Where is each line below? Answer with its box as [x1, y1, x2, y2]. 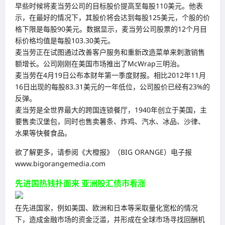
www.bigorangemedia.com [15, 159, 105, 169]
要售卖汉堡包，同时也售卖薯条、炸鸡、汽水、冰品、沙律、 [15, 117, 205, 127]
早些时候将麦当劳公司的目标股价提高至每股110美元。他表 [15, 1, 203, 11]
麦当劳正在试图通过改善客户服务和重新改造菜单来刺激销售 [15, 47, 205, 57]
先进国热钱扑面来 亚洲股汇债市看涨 [15, 178, 146, 189]
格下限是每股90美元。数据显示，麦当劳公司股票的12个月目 [15, 24, 207, 34]
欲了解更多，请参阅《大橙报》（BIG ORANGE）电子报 [15, 147, 192, 157]
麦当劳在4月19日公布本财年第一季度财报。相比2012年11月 [15, 70, 206, 80]
